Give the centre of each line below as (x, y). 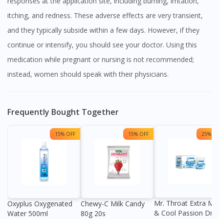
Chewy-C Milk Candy (113, 204)
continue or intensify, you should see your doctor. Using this (102, 45)
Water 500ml (28, 213)
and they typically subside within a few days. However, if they (103, 30)
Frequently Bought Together (63, 112)
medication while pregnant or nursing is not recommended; (101, 59)
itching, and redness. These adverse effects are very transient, (105, 15)
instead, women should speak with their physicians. (88, 74)
